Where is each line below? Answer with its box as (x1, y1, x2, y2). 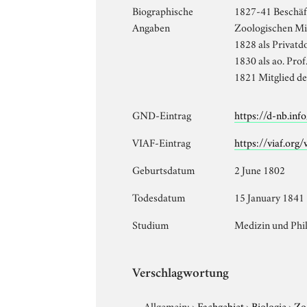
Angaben (132, 19, 171, 34)
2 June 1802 (234, 161, 286, 177)
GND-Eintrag (132, 106, 192, 122)
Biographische (132, 2, 194, 18)
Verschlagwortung (132, 267, 230, 281)
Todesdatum (132, 188, 186, 204)
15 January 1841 (234, 188, 305, 204)
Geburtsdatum (132, 161, 195, 177)
